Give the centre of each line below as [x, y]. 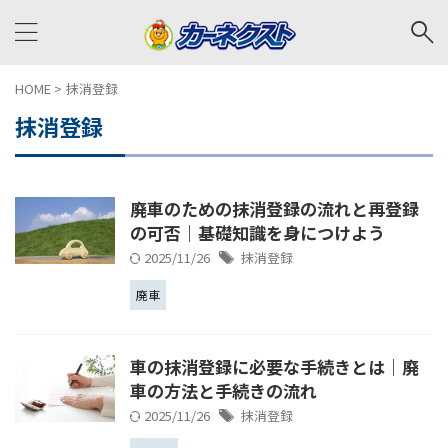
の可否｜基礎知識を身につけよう [257, 232]
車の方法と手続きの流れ [223, 390]
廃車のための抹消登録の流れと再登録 [274, 208]
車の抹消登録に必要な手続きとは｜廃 [274, 366]
